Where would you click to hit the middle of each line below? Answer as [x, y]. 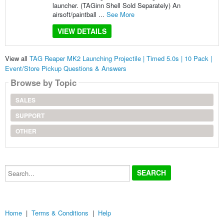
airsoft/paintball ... [79, 14]
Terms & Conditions [60, 212]
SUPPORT [30, 116]
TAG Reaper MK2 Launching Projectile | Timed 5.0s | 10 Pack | [120, 58]
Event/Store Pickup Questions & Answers [65, 68]
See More [120, 14]
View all [17, 58]
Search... [17, 168]
